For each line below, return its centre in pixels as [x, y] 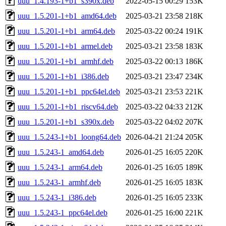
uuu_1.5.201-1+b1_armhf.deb [66, 61]
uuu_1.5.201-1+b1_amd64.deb [67, 16]
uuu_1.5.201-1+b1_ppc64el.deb [69, 91]
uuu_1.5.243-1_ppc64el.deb [63, 212]
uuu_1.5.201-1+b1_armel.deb [65, 46]
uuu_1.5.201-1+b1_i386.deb [63, 76]
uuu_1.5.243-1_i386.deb [57, 197]
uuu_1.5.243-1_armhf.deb [59, 182]
